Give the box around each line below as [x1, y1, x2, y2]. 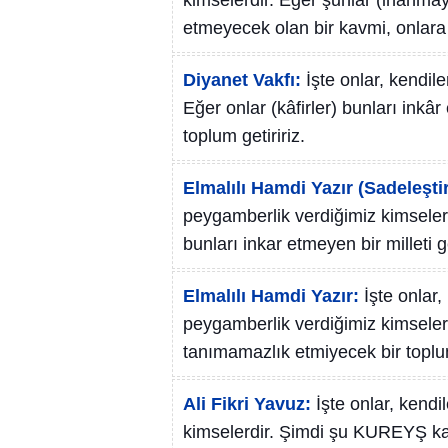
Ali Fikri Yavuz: [183, 394, 311, 414]
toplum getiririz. [183, 126, 305, 146]
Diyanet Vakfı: [183, 70, 301, 90]
